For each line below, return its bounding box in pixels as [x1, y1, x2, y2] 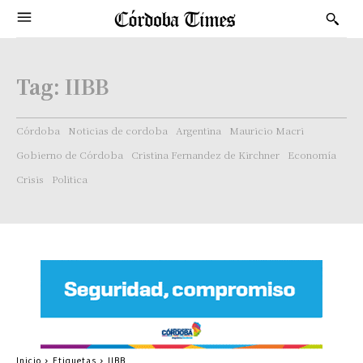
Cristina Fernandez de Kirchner [131, 147, 280, 161]
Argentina [176, 123, 221, 137]
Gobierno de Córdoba [16, 147, 123, 161]
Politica [52, 172, 88, 186]
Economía [288, 147, 336, 161]
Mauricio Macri [229, 123, 304, 137]
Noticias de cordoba [68, 123, 168, 137]
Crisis [16, 172, 44, 186]
